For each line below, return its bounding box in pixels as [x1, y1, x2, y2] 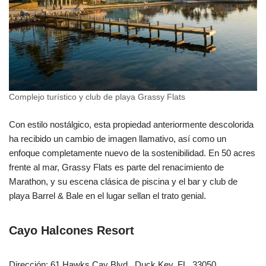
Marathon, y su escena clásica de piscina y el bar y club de [9, 176, 237, 186]
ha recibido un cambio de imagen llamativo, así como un [9, 133, 226, 144]
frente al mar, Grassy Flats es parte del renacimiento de [9, 161, 224, 172]
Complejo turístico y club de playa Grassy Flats [9, 92, 185, 102]
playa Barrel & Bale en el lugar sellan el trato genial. [9, 190, 206, 201]
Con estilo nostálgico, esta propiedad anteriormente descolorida [9, 119, 254, 129]
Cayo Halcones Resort [9, 223, 134, 237]
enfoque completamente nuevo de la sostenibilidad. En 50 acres [9, 147, 255, 158]
